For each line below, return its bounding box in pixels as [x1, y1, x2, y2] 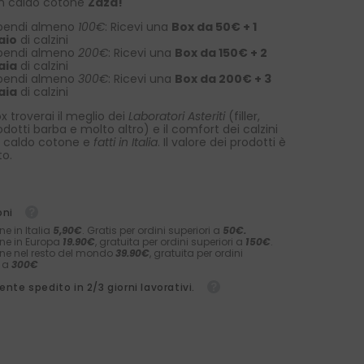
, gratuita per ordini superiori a [95, 235, 246, 249]
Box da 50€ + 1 [171, 19, 258, 36]
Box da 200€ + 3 [175, 71, 272, 88]
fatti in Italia [93, 134, 158, 151]
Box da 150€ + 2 [175, 45, 268, 62]
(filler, [225, 108, 261, 125]
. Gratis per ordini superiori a [82, 223, 223, 238]
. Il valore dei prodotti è [158, 134, 287, 151]
